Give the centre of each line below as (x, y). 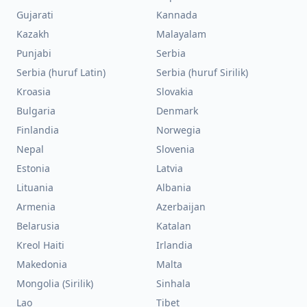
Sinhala (173, 283)
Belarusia (38, 226)
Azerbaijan (181, 207)
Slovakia (175, 91)
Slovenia (175, 149)
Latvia (170, 168)
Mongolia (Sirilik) (55, 283)
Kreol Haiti (40, 245)
